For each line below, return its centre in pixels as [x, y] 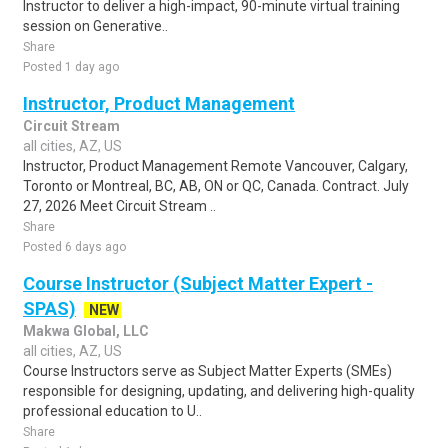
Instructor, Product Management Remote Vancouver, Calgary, [215, 166]
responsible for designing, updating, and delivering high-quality [219, 391]
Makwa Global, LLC [86, 331]
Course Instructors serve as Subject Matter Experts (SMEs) [207, 371]
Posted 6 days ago [74, 247]
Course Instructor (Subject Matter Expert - [198, 283]
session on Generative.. [95, 26]
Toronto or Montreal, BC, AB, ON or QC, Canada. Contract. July [216, 186]
